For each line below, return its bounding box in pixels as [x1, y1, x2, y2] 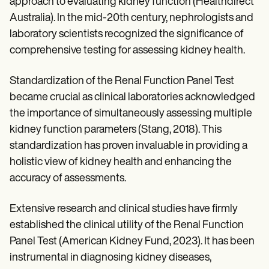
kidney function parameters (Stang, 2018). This [10, 124, 222, 136]
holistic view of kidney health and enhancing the [10, 157, 232, 169]
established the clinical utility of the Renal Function [10, 220, 244, 232]
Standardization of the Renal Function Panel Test [10, 76, 234, 88]
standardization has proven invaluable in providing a [10, 141, 247, 153]
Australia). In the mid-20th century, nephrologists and [10, 13, 253, 25]
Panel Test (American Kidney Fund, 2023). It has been [10, 236, 255, 248]
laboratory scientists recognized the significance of [10, 29, 244, 41]
